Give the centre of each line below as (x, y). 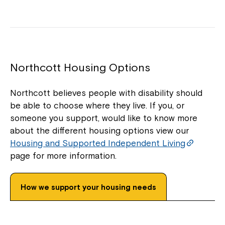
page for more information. (63, 155)
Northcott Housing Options (80, 67)
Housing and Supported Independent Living (98, 143)
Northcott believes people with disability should (106, 93)
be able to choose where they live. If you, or (97, 105)
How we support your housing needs (88, 187)
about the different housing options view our (99, 130)
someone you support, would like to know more (104, 118)
